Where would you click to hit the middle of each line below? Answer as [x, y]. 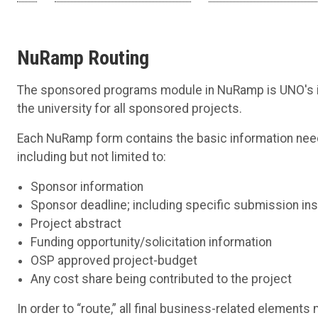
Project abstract [76, 223]
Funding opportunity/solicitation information [152, 242]
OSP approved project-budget [114, 260]
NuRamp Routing [83, 57]
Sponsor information [87, 186]
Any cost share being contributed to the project [161, 279]
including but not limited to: [92, 157]
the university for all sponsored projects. [130, 108]
